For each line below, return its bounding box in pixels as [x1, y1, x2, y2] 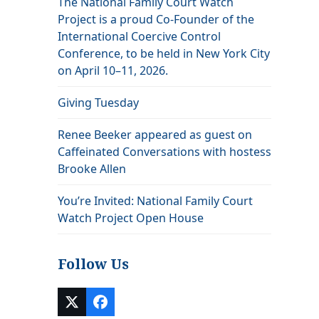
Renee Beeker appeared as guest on [57, 126, 252, 142]
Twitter [70, 298, 117, 318]
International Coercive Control [57, 28, 221, 44]
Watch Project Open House [57, 209, 204, 226]
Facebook [99, 298, 163, 318]
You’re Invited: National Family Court [57, 192, 253, 209]
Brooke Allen [57, 160, 126, 177]
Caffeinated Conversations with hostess [57, 143, 271, 159]
